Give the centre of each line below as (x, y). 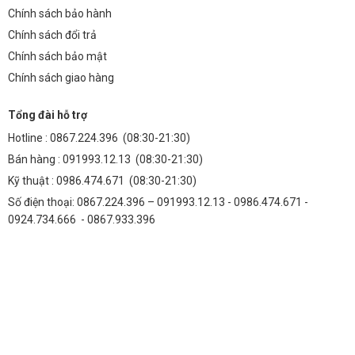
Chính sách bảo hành (60, 14)
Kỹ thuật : (32, 181)
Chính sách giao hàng (61, 78)
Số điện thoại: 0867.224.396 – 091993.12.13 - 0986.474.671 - (158, 202)
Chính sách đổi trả (52, 35)
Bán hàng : (35, 160)
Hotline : (29, 138)
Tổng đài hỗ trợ (48, 115)
